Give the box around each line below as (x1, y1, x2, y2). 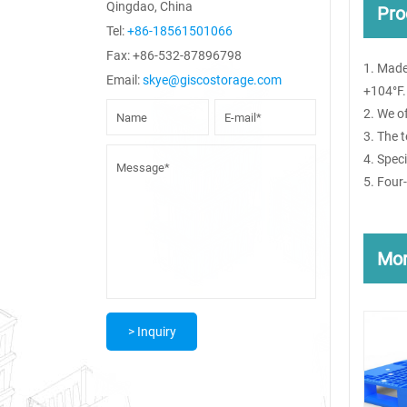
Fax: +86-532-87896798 (106, 46, 242, 64)
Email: (106, 71, 143, 88)
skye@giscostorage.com (143, 71, 282, 88)
